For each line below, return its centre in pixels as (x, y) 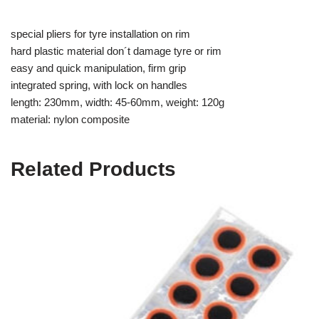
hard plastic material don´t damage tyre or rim (116, 51)
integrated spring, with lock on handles (99, 85)
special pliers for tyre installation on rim (100, 34)
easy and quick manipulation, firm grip (98, 68)
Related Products (93, 169)
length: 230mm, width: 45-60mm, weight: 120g (117, 102)
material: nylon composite (70, 119)
